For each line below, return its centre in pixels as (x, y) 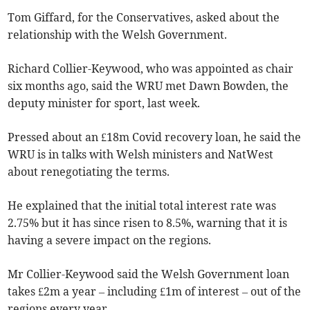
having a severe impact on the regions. (110, 240)
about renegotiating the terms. (89, 171)
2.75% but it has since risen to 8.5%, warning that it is (148, 222)
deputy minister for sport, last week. (104, 103)
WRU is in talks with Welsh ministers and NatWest (141, 154)
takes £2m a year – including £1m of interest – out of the (155, 291)
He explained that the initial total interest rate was (142, 205)
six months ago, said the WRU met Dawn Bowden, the (148, 85)
